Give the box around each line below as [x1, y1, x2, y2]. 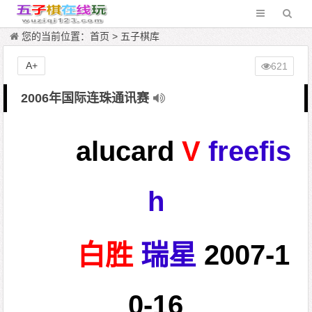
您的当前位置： [22, 31, 91, 42]
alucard [76, 136, 175, 166]
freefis [208, 136, 292, 166]
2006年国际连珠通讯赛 [21, 91, 150, 105]
